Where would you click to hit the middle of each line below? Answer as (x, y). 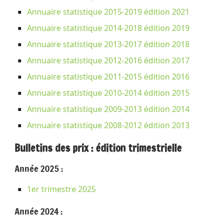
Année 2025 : (39, 168)
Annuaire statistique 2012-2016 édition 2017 (108, 60)
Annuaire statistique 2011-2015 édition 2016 (108, 76)
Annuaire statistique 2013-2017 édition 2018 (108, 44)
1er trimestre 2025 (61, 189)
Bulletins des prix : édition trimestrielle (98, 148)
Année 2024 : (39, 211)
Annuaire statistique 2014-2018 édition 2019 (108, 28)
